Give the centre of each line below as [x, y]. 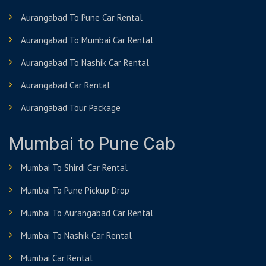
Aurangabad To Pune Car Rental [82, 18]
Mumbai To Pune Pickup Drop [75, 190]
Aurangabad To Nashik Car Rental [85, 63]
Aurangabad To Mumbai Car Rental [87, 40]
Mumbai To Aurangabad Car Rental [87, 213]
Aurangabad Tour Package [71, 108]
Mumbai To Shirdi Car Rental [74, 168]
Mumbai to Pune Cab [92, 144]
